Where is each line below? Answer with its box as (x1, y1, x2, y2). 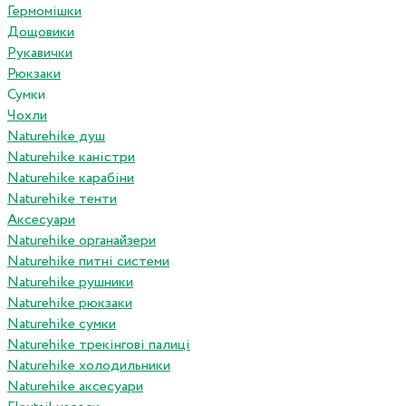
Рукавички (7, 43, 72, 64)
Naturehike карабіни (7, 168, 134, 189)
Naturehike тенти (7, 188, 117, 210)
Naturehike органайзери (7, 230, 156, 252)
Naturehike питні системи (7, 251, 169, 273)
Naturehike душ (7, 126, 105, 148)
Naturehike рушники (7, 272, 133, 294)
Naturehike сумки (7, 314, 116, 335)
